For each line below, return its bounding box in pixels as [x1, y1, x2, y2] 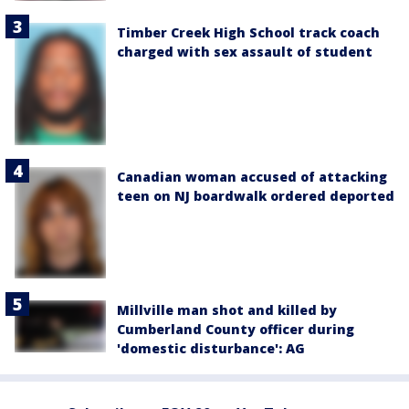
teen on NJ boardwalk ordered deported [117, 186, 394, 204]
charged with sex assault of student [117, 43, 372, 61]
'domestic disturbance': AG [117, 340, 305, 358]
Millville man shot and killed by [117, 301, 337, 320]
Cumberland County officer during [117, 320, 354, 339]
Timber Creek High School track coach [117, 24, 380, 42]
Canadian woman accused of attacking [117, 167, 387, 185]
